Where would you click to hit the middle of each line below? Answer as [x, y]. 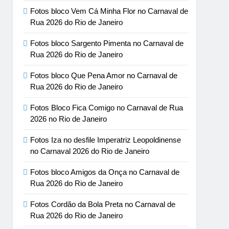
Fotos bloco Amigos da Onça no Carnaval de [105, 172]
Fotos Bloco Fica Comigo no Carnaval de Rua [107, 108]
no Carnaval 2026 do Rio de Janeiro [90, 151]
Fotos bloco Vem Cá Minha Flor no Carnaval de [109, 11]
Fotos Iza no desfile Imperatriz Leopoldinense [106, 140]
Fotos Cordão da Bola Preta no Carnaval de [103, 204]
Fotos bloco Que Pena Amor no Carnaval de [104, 75]
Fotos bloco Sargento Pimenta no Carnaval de [107, 43]
